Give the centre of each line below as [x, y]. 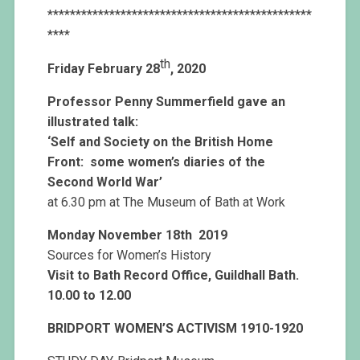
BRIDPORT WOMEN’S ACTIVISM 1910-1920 [176, 329]
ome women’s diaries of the [182, 162]
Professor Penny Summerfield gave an [167, 102]
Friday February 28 [104, 69]
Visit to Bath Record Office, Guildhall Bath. [174, 276]
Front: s [73, 162]
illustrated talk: [93, 122]
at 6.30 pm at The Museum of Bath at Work [167, 202]
